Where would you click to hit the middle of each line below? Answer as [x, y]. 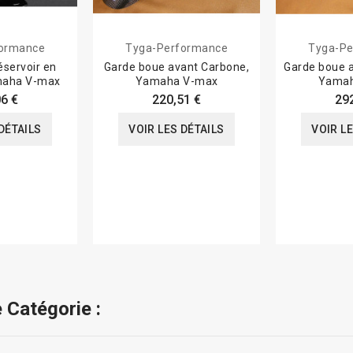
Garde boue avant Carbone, [176, 67]
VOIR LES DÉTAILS [176, 130]
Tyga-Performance [176, 48]
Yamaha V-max [176, 82]
